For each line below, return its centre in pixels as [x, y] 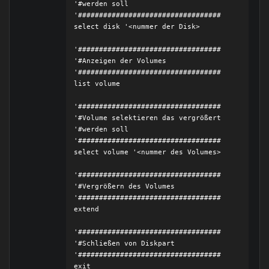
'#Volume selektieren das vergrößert [150, 118]
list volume [97, 84]
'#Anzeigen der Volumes [120, 61]
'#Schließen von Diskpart [125, 243]
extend [87, 209]
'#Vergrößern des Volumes [125, 186]
